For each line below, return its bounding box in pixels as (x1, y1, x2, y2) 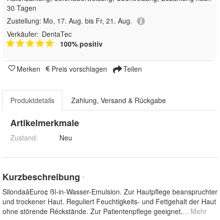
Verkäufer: (7, 29, 39, 39)
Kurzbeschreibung (2, 170, 82, 184)
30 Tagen (7, 3, 36, 13)
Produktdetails (10, 95, 55, 106)
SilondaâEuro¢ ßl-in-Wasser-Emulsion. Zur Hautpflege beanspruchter (2, 187, 218, 197)
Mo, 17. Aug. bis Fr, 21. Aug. (43, 16, 132, 26)
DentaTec (42, 29, 72, 39)
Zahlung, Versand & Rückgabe (71, 95, 166, 106)
